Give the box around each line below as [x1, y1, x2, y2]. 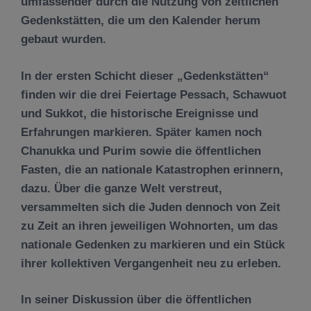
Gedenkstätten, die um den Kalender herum [21, 14, 260, 27]
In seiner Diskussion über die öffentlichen [21, 293, 251, 306]
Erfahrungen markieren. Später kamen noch [21, 125, 262, 139]
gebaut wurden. [21, 33, 106, 46]
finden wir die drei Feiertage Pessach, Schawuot [21, 87, 287, 101]
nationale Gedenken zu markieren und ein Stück [21, 237, 285, 251]
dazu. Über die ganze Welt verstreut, [21, 181, 222, 195]
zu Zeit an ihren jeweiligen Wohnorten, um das [21, 219, 278, 233]
